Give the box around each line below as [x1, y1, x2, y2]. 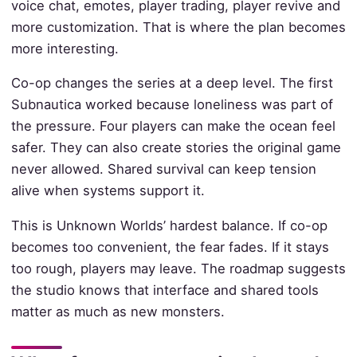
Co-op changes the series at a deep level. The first [10, 75, 333, 92]
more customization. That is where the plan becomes [10, 18, 346, 35]
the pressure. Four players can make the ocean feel [10, 118, 335, 135]
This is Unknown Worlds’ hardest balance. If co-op [10, 217, 328, 233]
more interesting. [10, 40, 119, 57]
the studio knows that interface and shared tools [10, 281, 319, 298]
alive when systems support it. [10, 182, 205, 199]
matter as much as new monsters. [10, 303, 225, 320]
